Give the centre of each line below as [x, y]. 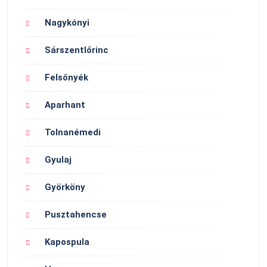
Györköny [65, 187]
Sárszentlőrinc [77, 50]
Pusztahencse [76, 214]
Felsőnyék [66, 77]
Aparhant [65, 105]
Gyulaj [58, 159]
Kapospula [67, 242]
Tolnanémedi [73, 132]
